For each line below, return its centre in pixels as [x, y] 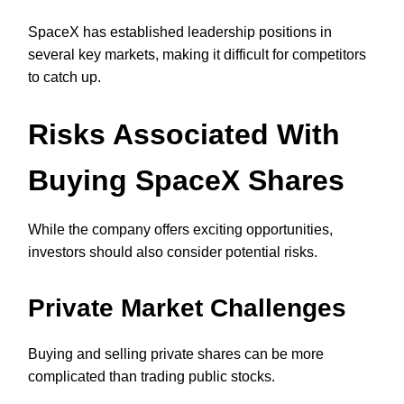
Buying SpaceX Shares [186, 181]
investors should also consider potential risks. [173, 252]
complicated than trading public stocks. [151, 377]
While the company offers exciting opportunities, [180, 230]
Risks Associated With [184, 135]
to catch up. [64, 77]
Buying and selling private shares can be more [176, 354]
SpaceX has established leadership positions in [180, 32]
